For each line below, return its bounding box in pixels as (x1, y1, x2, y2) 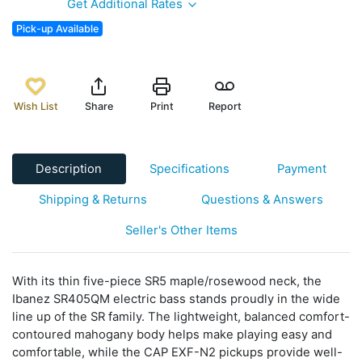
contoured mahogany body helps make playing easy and (12, 326, 332, 342)
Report (208, 99, 242, 112)
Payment (276, 161, 326, 176)
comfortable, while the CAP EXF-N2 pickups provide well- (12, 344, 343, 360)
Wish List (13, 99, 58, 112)
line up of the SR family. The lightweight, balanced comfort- (12, 309, 350, 324)
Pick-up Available (16, 22, 99, 35)
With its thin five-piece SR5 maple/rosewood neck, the (12, 273, 322, 288)
